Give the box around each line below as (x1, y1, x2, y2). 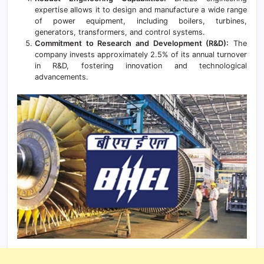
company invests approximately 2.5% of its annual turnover (35, 49, 247, 59)
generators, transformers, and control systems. (35, 27, 205, 37)
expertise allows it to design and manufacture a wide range (35, 5, 247, 14)
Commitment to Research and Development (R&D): (35, 38, 229, 48)
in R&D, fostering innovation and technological (35, 61, 247, 70)
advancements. (35, 72, 88, 81)
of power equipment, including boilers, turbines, (35, 16, 247, 25)
